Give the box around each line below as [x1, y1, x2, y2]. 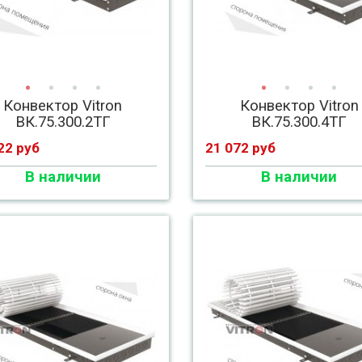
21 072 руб [204, 140, 276, 156]
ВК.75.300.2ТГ [15, 113, 111, 131]
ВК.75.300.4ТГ [251, 113, 347, 131]
